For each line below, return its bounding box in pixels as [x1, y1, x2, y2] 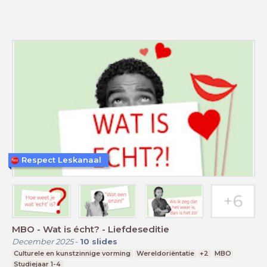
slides [92, 236, 117, 246]
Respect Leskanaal [21, 155, 101, 165]
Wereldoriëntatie [136, 249, 194, 257]
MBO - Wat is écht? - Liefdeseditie [12, 223, 169, 235]
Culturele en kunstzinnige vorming [14, 249, 131, 257]
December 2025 [12, 236, 73, 246]
